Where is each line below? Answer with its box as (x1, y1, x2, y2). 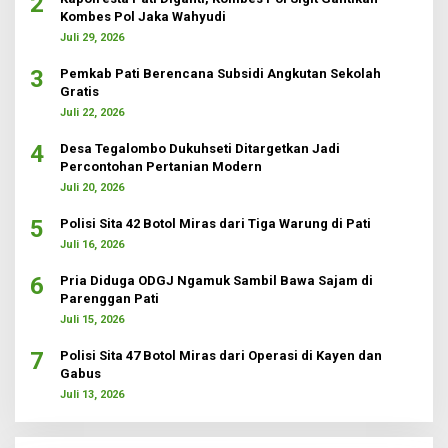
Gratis (60, 83, 99, 99)
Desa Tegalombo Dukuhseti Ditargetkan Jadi (60, 140, 340, 156)
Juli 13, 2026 (60, 387, 124, 401)
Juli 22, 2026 (60, 105, 124, 119)
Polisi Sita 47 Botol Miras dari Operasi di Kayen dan (60, 347, 382, 363)
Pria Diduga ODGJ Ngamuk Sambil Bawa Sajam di (60, 272, 373, 288)
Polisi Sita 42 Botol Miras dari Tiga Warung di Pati (60, 215, 371, 231)
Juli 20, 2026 (60, 180, 124, 194)
